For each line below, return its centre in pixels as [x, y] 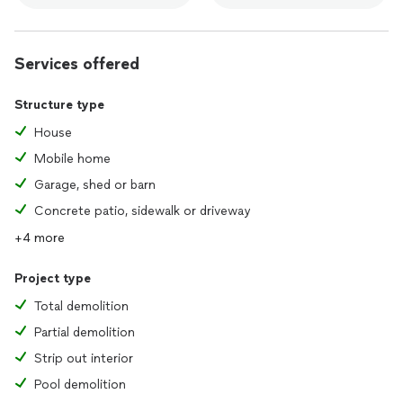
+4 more [40, 238]
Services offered [77, 64]
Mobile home [72, 159]
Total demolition [81, 306]
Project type [53, 278]
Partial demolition [85, 332]
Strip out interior [84, 358]
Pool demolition [80, 385]
